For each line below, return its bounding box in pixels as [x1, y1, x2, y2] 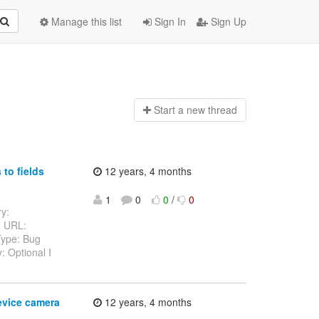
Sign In [152, 14, 186, 28]
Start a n [153, 103, 192, 117]
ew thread [192, 103, 237, 117]
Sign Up [208, 14, 246, 28]
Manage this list [48, 14, 122, 28]
